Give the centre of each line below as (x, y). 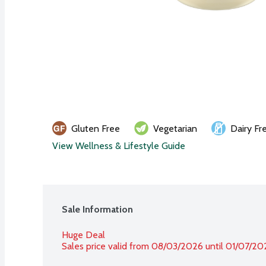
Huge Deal (83, 235)
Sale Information (97, 209)
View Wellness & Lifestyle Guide (119, 145)
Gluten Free (96, 128)
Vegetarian (175, 128)
